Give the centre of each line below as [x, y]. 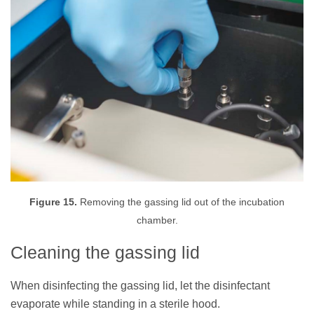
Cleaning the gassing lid [105, 253]
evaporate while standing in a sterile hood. [115, 304]
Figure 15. [53, 202]
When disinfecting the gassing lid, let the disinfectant [140, 286]
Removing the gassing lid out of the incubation [181, 202]
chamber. [157, 220]
